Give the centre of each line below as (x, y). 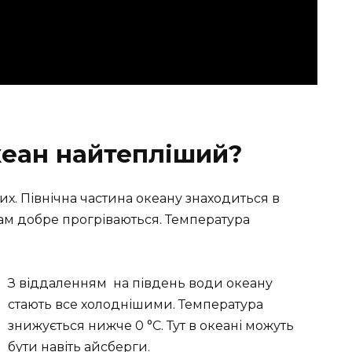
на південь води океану (193, 284)
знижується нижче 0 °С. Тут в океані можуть (151, 326)
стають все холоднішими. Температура (136, 305)
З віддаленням (57, 284)
